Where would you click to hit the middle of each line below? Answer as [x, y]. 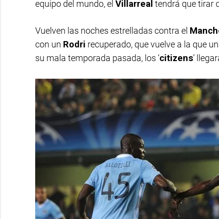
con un [49, 44]
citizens [176, 58]
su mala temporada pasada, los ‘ [97, 58]
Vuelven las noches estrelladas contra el [112, 31]
